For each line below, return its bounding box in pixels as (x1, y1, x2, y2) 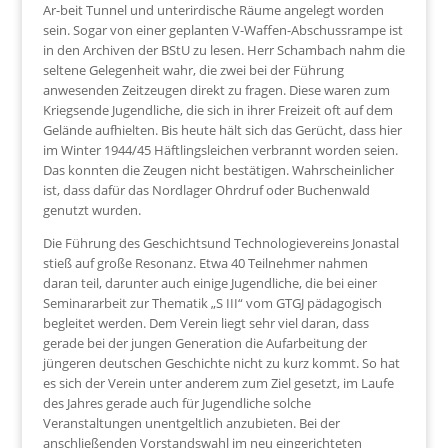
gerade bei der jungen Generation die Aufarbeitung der (42, 334, 367, 352)
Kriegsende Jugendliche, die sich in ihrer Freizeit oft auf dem (42, 101, 393, 119)
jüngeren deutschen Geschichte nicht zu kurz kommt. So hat (42, 354, 400, 372)
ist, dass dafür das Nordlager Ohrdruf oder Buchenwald (42, 181, 370, 199)
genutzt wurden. (42, 201, 141, 219)
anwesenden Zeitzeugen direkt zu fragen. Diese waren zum (42, 81, 390, 99)
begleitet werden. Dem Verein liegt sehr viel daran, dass (42, 314, 369, 332)
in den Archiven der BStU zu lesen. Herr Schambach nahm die (42, 41, 405, 59)
